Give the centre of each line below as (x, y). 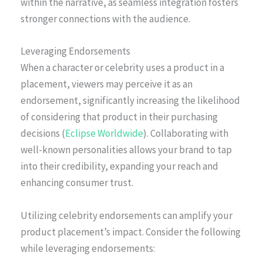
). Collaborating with (186, 134)
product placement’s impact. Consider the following (131, 232)
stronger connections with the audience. (105, 19)
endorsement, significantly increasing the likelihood (130, 101)
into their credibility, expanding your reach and (119, 166)
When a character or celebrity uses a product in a (122, 68)
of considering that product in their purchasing (119, 117)
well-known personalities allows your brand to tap (126, 150)
